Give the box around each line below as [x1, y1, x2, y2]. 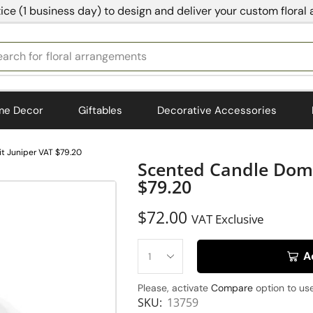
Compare [211, 282, 253, 295]
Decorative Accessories [157, 103, 277, 117]
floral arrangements [46, 49, 147, 64]
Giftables [78, 103, 122, 117]
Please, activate [138, 282, 211, 295]
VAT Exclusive [191, 211, 264, 228]
